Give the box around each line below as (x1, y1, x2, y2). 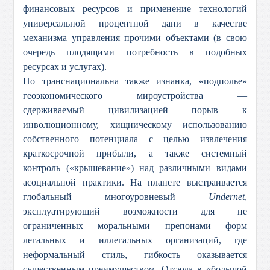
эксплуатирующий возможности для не (23, 206, 247, 216)
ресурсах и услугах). (23, 61, 107, 72)
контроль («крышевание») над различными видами (23, 163, 247, 173)
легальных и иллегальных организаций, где (23, 235, 247, 245)
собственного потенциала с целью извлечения (23, 134, 247, 144)
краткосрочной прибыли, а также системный (23, 148, 247, 159)
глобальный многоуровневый (23, 192, 209, 202)
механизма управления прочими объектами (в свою (23, 33, 247, 43)
